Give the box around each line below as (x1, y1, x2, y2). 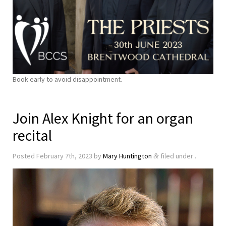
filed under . (159, 151, 196, 161)
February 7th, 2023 (36, 151, 92, 161)
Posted (13, 151, 36, 161)
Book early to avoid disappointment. (13, 75, 122, 84)
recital (13, 126, 52, 145)
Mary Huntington (103, 151, 152, 161)
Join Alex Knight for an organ (13, 108, 193, 128)
